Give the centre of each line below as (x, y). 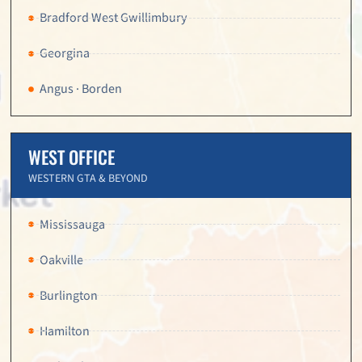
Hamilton (64, 331)
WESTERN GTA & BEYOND (88, 179)
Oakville (61, 260)
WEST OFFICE (72, 157)
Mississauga (72, 224)
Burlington (68, 295)
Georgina (64, 54)
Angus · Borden (80, 89)
